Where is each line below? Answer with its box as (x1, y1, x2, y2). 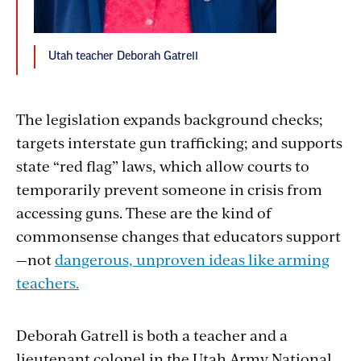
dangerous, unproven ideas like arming (55, 248, 330, 269)
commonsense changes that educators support (16, 225, 341, 246)
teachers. (16, 272, 79, 293)
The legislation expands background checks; (16, 108, 323, 129)
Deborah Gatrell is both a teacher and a (16, 324, 288, 345)
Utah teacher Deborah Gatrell (48, 50, 198, 62)
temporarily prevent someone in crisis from (16, 178, 322, 199)
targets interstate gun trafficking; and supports (16, 131, 342, 152)
